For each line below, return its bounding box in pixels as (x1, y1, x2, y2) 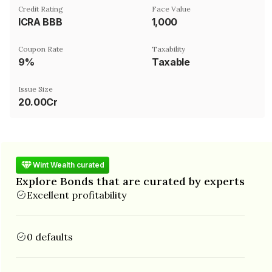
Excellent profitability (27, 188, 126, 201)
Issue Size (18, 84, 53, 93)
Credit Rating (18, 4, 63, 13)
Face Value (152, 4, 191, 13)
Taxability (152, 44, 185, 53)
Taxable (152, 55, 190, 68)
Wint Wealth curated (33, 160, 104, 169)
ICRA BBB (18, 15, 63, 28)
